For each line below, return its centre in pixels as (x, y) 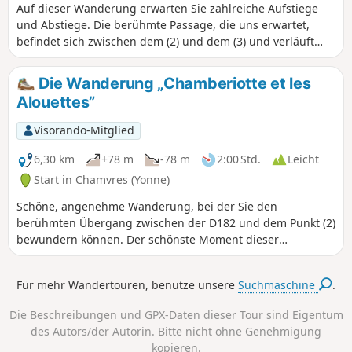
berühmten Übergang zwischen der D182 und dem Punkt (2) (176, 223)
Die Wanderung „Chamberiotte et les (173, 84)
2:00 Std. (239, 159)
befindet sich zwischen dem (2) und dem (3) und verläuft (165, 42)
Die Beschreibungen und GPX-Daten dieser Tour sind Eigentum (176, 315)
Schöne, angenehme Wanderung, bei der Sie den (147, 207)
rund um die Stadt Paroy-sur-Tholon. (113, 58)
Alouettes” (56, 102)
